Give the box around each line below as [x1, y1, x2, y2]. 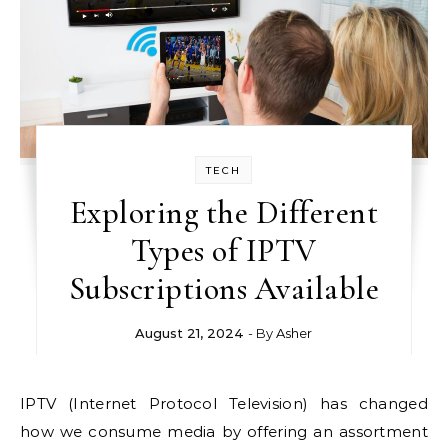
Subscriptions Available [68, 269, 380, 308]
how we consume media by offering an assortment [20, 422, 428, 441]
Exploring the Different [69, 193, 379, 232]
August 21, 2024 [135, 325, 245, 341]
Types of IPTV [131, 231, 317, 270]
